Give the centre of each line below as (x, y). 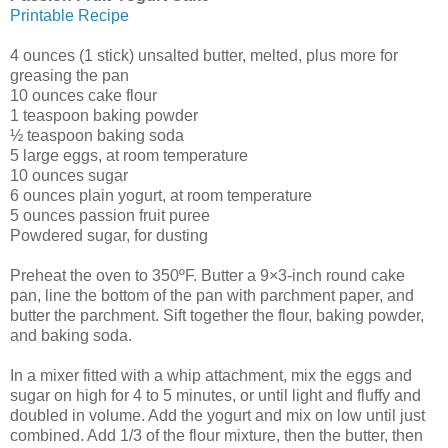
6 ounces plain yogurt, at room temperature (161, 195)
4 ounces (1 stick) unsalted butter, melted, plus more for (204, 55)
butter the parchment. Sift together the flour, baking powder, (217, 315)
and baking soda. (71, 335)
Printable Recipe (69, 15)
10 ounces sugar (69, 175)
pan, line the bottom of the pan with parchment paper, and (212, 295)
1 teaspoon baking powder (104, 115)
